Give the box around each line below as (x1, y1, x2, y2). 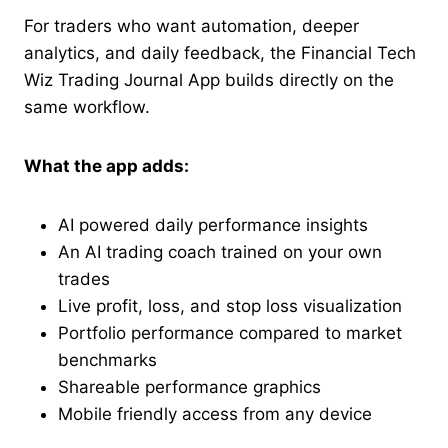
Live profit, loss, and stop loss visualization (58, 296, 402, 317)
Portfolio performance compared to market (58, 323, 402, 344)
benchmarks (58, 350, 157, 371)
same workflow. (24, 97, 150, 118)
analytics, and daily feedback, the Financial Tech (24, 43, 416, 64)
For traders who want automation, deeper (24, 16, 359, 37)
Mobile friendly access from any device (58, 404, 372, 425)
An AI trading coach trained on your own (58, 242, 382, 263)
